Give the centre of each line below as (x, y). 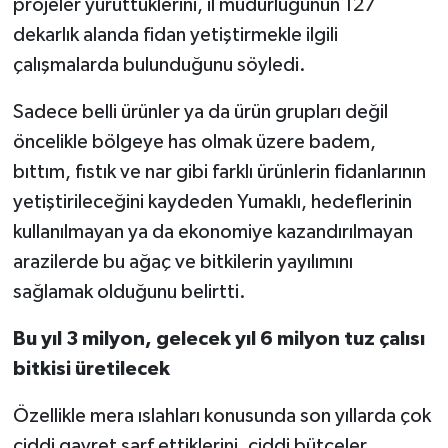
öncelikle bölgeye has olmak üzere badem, (194, 141)
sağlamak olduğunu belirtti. (129, 291)
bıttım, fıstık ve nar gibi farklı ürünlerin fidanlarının (219, 171)
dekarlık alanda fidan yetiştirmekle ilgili (175, 34)
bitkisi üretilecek (91, 368)
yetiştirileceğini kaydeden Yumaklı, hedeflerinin (212, 201)
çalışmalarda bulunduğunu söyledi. (159, 64)
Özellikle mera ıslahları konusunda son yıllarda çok (221, 415)
